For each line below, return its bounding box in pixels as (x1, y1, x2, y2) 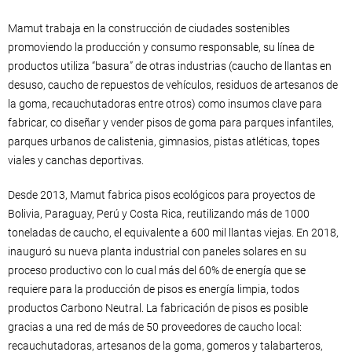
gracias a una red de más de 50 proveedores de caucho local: (8, 321, 302, 333)
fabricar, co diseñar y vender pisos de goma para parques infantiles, (8, 116, 334, 129)
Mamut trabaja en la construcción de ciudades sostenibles (8, 22, 290, 35)
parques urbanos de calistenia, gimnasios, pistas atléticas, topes (8, 135, 320, 148)
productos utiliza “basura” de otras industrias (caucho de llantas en (8, 60, 332, 72)
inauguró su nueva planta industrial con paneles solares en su (8, 245, 306, 258)
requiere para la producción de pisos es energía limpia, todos (8, 283, 299, 295)
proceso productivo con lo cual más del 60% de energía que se (8, 264, 306, 277)
